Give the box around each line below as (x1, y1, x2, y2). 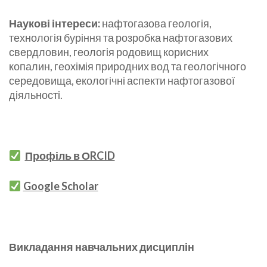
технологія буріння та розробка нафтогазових (9, 31, 232, 45)
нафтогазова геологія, (100, 17, 212, 30)
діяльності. (9, 88, 63, 102)
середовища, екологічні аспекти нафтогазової (9, 74, 235, 88)
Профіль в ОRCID (24, 149, 115, 163)
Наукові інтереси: (9, 17, 100, 30)
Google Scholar (23, 179, 98, 193)
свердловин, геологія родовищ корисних (9, 45, 209, 59)
